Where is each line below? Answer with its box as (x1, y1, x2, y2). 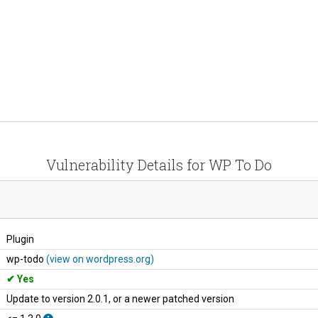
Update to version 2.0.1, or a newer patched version (6, 292, 234, 305)
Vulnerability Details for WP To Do (46, 155, 272, 174)
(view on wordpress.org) (46, 253, 154, 265)
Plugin (6, 233, 34, 245)
